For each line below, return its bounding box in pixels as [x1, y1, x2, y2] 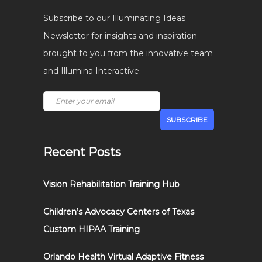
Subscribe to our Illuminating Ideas [43, 13, 185, 23]
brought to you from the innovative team [43, 48, 213, 58]
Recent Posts [43, 145, 121, 159]
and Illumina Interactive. [43, 65, 141, 76]
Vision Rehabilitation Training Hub [43, 179, 180, 189]
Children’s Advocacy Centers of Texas [43, 206, 194, 217]
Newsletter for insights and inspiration [43, 30, 197, 41]
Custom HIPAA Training [43, 224, 140, 235]
